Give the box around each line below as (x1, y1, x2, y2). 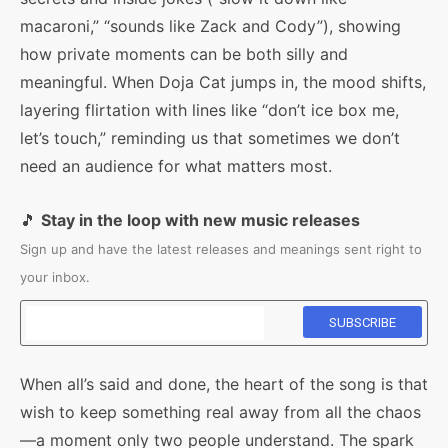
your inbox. (20, 269, 90, 285)
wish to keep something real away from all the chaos (20, 402, 421, 422)
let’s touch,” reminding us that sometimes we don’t (20, 128, 400, 148)
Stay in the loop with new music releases (41, 210, 360, 230)
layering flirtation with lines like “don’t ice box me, (20, 100, 399, 120)
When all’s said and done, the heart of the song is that (20, 374, 428, 394)
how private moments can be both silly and (20, 44, 348, 64)
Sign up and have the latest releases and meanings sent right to (20, 241, 422, 257)
